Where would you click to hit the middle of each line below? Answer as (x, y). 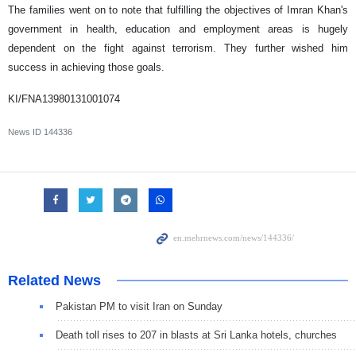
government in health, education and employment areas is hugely (178, 29)
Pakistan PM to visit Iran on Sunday (139, 307)
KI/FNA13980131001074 (64, 99)
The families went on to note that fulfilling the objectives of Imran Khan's (178, 10)
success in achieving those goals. (86, 68)
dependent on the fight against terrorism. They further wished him (178, 48)
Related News (54, 281)
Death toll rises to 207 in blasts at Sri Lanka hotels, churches (196, 335)
